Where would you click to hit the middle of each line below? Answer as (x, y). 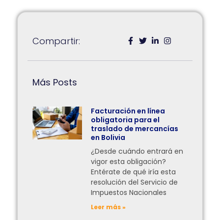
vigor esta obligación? (129, 161)
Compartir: (56, 41)
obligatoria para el (125, 120)
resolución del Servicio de (135, 182)
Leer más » (109, 207)
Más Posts (55, 82)
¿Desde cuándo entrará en (137, 151)
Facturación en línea (128, 111)
